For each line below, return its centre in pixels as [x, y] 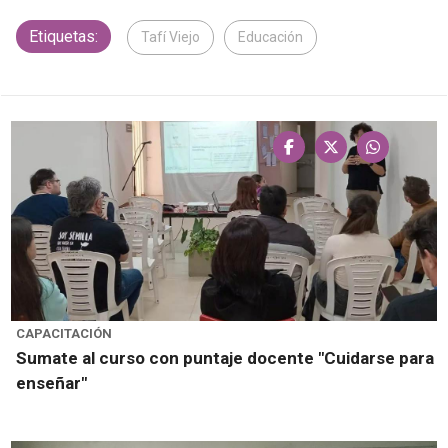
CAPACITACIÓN [64, 334]
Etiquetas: [63, 37]
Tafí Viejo [170, 37]
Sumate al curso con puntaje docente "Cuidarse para [225, 358]
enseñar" [51, 383]
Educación [270, 37]
